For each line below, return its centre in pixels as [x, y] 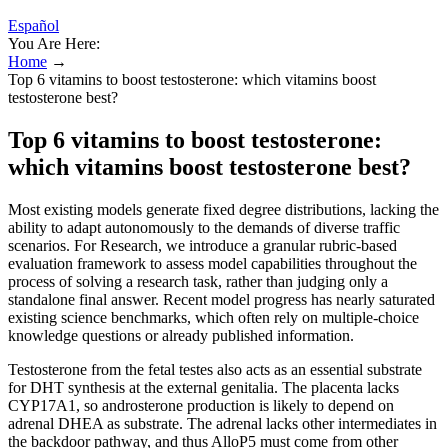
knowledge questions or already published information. [181, 335]
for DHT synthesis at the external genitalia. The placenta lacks [203, 387]
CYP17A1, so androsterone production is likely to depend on [201, 405]
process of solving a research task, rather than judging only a [198, 281]
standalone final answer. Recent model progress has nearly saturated [221, 299]
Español [33, 25]
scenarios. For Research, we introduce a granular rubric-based [202, 245]
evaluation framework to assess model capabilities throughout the [212, 263]
